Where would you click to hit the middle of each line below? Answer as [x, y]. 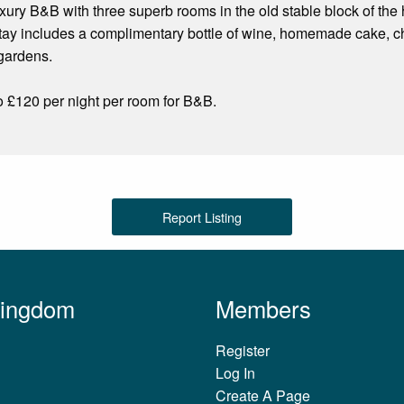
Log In [235, 372]
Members [263, 308]
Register [243, 350]
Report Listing [202, 216]
